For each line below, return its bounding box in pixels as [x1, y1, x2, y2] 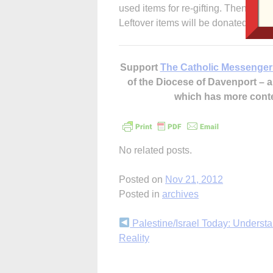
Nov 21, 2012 [165, 174, 223, 185]
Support [119, 62, 160, 73]
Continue [118, 218, 182, 235]
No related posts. [119, 144, 192, 155]
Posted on [119, 174, 165, 185]
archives [162, 188, 199, 199]
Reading [118, 239, 176, 257]
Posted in [119, 188, 162, 199]
